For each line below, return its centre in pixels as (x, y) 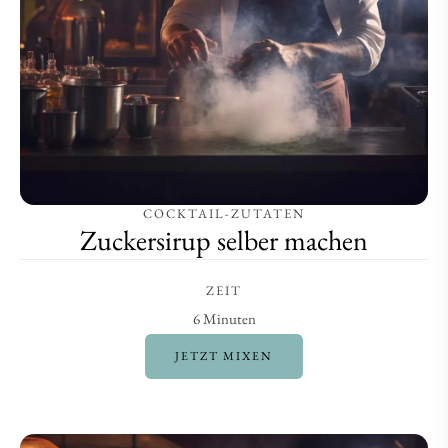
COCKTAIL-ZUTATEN (224, 213)
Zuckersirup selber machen (224, 239)
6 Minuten (224, 318)
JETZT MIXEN (224, 355)
